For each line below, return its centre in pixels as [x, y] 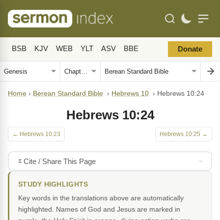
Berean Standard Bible [68, 94]
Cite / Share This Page [59, 161]
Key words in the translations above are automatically [101, 198]
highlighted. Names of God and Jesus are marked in [99, 209]
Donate [190, 49]
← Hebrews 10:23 [36, 134]
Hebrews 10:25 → [184, 134]
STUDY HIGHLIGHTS [53, 184]
